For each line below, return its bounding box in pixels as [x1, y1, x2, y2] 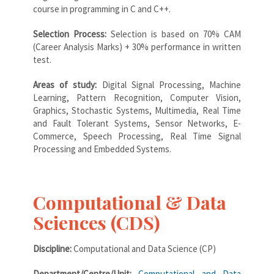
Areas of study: [33, 78, 97, 91]
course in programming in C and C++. [33, 2, 171, 15]
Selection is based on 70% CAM [106, 28, 241, 40]
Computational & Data [33, 190, 226, 215]
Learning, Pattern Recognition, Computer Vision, [33, 91, 241, 103]
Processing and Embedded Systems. [33, 143, 171, 155]
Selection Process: [33, 28, 106, 40]
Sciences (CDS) [33, 210, 160, 235]
